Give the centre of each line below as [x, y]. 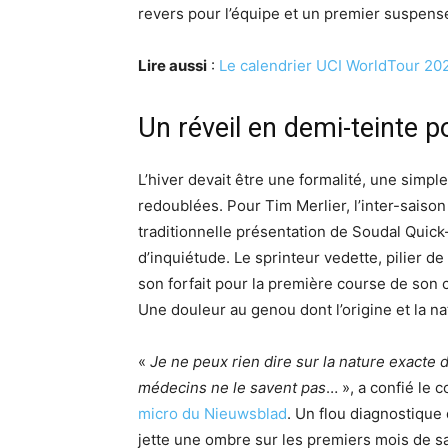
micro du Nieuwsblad [212, 414]
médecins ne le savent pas [232, 388]
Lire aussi [172, 66]
